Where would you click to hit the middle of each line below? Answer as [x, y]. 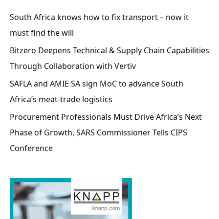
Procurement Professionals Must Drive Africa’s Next [106, 117]
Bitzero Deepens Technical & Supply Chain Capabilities [109, 50]
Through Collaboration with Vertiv [73, 66]
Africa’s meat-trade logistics [61, 99]
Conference [31, 148]
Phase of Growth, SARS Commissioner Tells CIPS [99, 132]
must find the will [42, 33]
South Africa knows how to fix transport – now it [99, 17]
